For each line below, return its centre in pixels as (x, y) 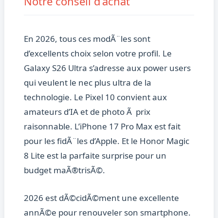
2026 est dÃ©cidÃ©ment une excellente (101, 198)
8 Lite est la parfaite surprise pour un (95, 156)
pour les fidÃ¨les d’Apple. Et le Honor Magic (106, 141)
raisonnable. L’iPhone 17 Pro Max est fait (102, 127)
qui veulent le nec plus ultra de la (87, 83)
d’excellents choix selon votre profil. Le (98, 54)
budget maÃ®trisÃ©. (64, 170)
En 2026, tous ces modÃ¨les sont (87, 39)
